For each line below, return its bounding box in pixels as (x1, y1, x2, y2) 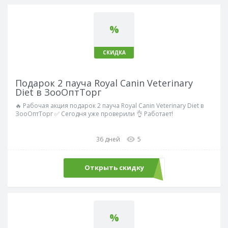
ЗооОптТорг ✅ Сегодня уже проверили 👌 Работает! (15, 109, 173, 118)
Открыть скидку (84, 163, 144, 173)
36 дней (96, 134, 120, 144)
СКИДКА (102, 48, 126, 56)
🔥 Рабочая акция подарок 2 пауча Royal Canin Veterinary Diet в (15, 101, 204, 110)
